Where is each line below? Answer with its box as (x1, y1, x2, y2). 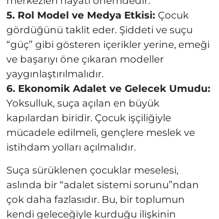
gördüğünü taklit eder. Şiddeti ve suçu (6, 24, 193, 36)
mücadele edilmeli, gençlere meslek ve (6, 127, 195, 139)
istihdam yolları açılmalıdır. (6, 141, 136, 153)
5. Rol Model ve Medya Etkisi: (6, 9, 158, 22)
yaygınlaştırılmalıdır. (6, 68, 104, 80)
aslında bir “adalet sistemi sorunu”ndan (6, 179, 199, 191)
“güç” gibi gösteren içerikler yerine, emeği (6, 39, 210, 51)
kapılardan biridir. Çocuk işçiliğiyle (6, 112, 171, 124)
